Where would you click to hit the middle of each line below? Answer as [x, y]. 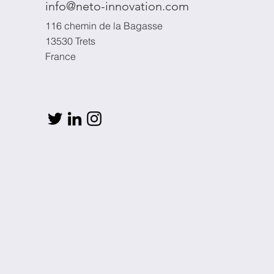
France [61, 57]
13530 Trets [70, 41]
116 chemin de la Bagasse [104, 26]
